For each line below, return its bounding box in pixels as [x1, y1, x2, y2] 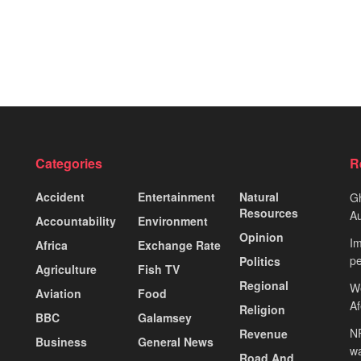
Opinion [239, 229, 284, 246]
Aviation [35, 285, 81, 302]
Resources [239, 205, 299, 222]
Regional [239, 277, 289, 294]
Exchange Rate [137, 237, 221, 254]
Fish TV [137, 261, 180, 278]
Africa [35, 237, 68, 254]
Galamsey [137, 309, 192, 326]
